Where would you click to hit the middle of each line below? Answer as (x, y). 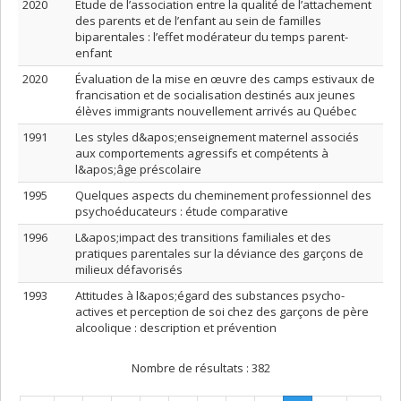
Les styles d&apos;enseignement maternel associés (217, 137)
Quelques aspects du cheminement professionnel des (223, 195)
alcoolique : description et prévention (176, 328)
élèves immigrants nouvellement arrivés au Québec (216, 111)
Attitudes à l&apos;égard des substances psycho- (210, 295)
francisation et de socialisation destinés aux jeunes (215, 95)
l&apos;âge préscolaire (138, 169)
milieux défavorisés (129, 269)
